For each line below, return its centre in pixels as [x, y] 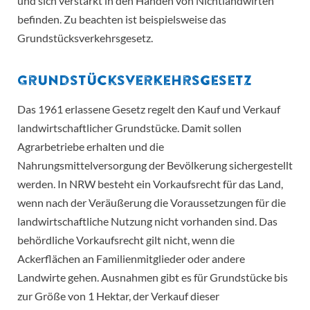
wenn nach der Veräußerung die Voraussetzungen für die [152, 203]
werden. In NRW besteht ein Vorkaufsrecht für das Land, [150, 184]
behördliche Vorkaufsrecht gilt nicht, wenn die [126, 240]
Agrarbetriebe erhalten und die [91, 147]
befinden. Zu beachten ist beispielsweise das [122, 19]
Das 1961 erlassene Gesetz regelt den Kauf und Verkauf [149, 109]
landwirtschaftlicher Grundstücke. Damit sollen [129, 128]
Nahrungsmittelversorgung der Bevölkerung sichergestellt [155, 165]
